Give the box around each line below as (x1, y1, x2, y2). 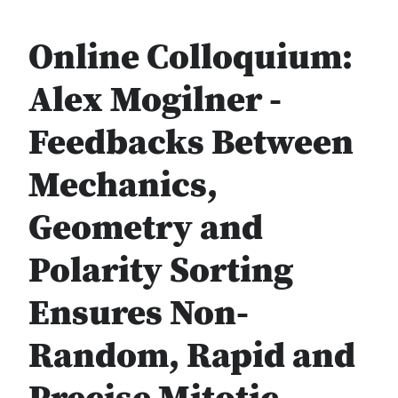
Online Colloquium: (28, 35, 353, 81)
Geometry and (28, 205, 263, 251)
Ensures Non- (28, 291, 249, 337)
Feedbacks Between (28, 120, 354, 166)
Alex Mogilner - (28, 77, 282, 123)
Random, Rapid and (28, 333, 355, 379)
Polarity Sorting (28, 248, 293, 294)
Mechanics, (28, 163, 218, 209)
